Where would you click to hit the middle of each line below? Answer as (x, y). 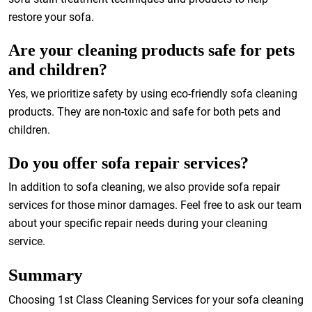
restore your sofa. (51, 17)
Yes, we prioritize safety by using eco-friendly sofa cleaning (153, 94)
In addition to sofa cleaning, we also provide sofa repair (144, 187)
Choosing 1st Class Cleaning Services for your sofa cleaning (156, 300)
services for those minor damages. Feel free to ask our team (155, 205)
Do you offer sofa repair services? (128, 163)
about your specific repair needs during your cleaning (138, 223)
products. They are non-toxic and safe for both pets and (145, 112)
